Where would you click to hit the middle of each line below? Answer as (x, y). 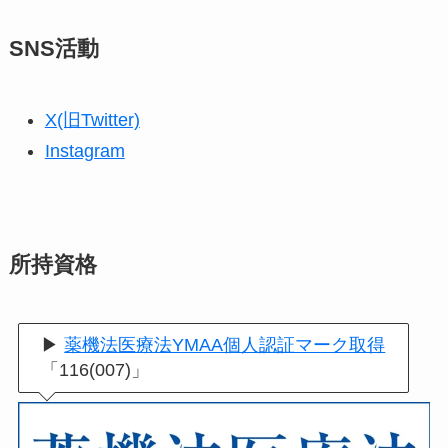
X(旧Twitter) (92, 120)
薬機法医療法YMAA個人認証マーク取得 (225, 344)
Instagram (84, 150)
